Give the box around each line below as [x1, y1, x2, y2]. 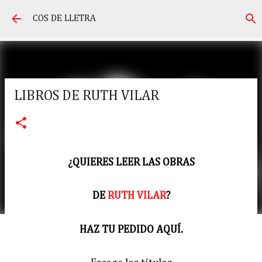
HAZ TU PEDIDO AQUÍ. [79, 224, 183, 235]
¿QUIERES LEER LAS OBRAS [65, 157, 197, 168]
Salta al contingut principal [78, 10, 189, 19]
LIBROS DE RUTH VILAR [14, 89, 159, 103]
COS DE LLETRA [33, 13, 96, 23]
